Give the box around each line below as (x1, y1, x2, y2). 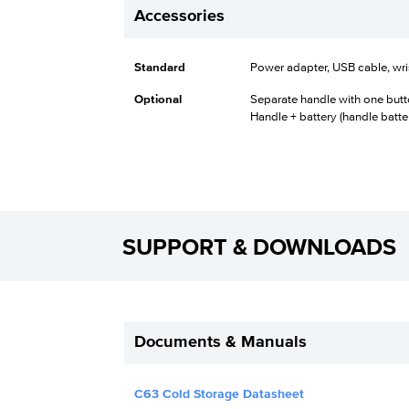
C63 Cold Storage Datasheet (133, 388, 304, 402)
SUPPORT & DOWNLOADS (122, 236, 397, 259)
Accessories (133, 7, 225, 25)
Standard (133, 60, 185, 74)
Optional (133, 92, 182, 106)
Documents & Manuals (133, 334, 307, 351)
